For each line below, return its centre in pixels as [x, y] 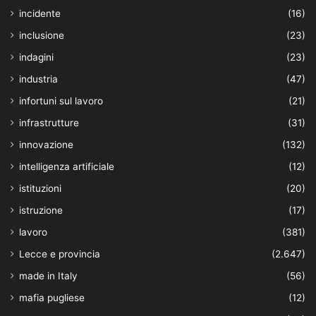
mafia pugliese [52, 298]
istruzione [41, 211]
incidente [40, 14]
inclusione [42, 36]
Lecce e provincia [60, 254]
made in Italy [48, 276]
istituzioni [40, 189]
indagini [36, 57]
